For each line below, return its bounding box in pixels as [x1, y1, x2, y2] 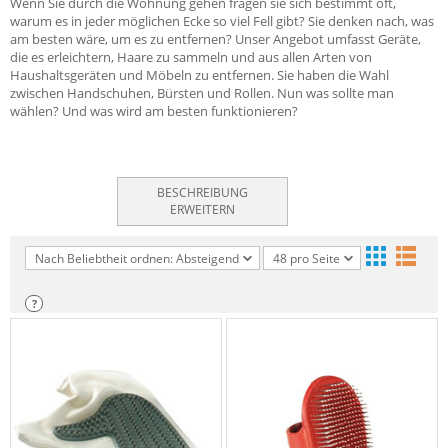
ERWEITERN [170, 201, 236, 218]
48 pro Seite [273, 250, 340, 267]
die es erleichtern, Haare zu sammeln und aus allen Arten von [10, 48, 372, 66]
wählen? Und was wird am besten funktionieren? [10, 102, 298, 120]
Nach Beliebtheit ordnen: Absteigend [35, 250, 239, 267]
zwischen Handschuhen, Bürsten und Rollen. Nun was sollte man [10, 84, 394, 102]
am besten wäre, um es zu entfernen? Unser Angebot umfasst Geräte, [10, 30, 421, 48]
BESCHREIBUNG [157, 184, 249, 201]
